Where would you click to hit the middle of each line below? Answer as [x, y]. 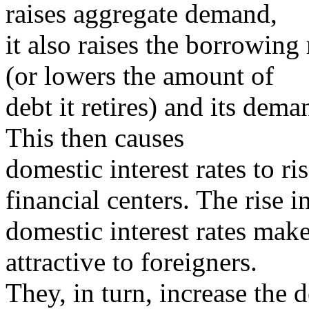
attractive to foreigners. [131, 262]
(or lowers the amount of [140, 76]
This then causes [95, 138]
